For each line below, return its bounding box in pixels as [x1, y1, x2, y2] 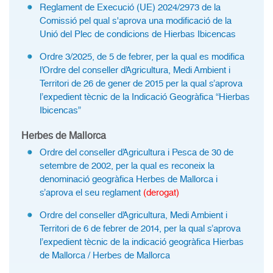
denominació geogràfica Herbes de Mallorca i [40, 174, 218, 185]
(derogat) [143, 187, 179, 198]
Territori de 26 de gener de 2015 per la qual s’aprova [40, 78, 243, 89]
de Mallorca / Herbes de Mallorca [40, 250, 170, 261]
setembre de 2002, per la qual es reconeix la [40, 160, 214, 171]
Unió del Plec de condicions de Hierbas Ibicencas [40, 29, 236, 40]
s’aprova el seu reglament [40, 187, 143, 198]
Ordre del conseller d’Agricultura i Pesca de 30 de [40, 147, 233, 158]
